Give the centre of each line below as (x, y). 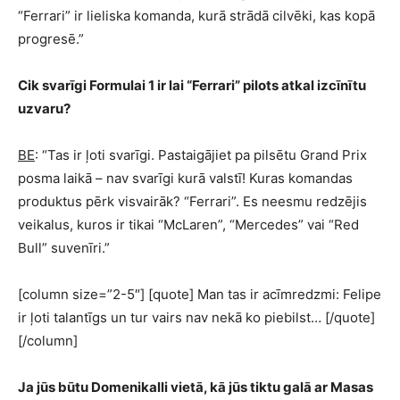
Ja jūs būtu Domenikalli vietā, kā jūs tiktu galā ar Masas (196, 387)
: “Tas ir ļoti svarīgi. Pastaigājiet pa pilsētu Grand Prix (201, 155)
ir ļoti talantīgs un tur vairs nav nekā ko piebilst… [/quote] (196, 317)
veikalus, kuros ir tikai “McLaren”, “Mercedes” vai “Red (188, 225)
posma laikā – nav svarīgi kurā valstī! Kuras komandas (185, 178)
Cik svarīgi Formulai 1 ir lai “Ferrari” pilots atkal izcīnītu (192, 85)
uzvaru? (44, 108)
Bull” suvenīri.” (64, 248)
